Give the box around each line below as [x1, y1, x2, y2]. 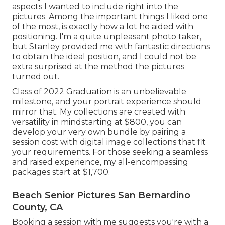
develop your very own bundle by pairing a [12, 127, 186, 137]
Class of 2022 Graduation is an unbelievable [12, 86, 186, 96]
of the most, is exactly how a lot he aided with [12, 21, 193, 31]
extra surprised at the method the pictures [12, 61, 184, 71]
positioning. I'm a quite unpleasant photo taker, [12, 31, 201, 41]
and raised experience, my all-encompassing [12, 157, 188, 167]
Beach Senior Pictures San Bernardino [12, 189, 190, 201]
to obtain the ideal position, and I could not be [12, 51, 196, 61]
